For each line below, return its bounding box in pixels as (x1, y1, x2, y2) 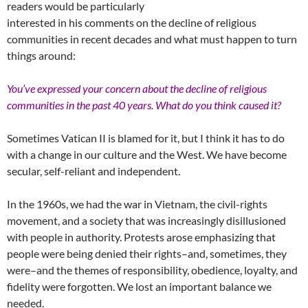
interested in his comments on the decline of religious (7, 16, 256, 29)
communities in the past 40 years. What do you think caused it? (7, 98, 281, 111)
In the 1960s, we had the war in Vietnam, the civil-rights (7, 197, 267, 210)
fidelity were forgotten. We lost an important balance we (7, 280, 272, 293)
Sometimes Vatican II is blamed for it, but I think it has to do (7, 131, 285, 144)
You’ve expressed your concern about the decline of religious (7, 82, 267, 95)
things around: (7, 49, 76, 62)
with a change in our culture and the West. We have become (7, 148, 287, 161)
